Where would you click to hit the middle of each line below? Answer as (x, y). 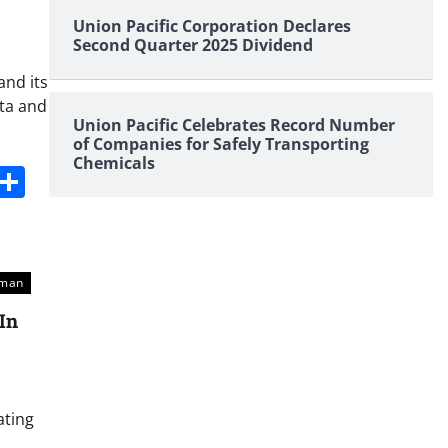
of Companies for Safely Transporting (220, 144)
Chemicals (113, 163)
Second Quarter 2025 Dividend (192, 45)
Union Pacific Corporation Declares (211, 26)
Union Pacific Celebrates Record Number (233, 125)
